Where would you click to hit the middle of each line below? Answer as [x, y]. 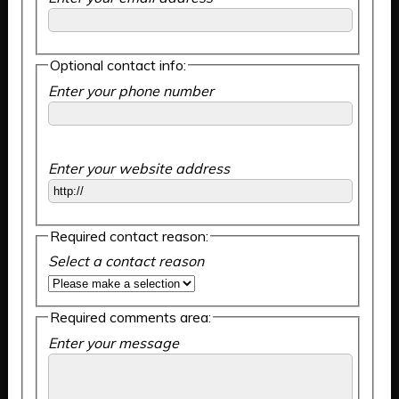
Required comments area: [130, 318]
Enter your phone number [130, 90]
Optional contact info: [118, 65]
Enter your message [113, 342]
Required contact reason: [129, 236]
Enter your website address [138, 168]
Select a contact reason [126, 261]
